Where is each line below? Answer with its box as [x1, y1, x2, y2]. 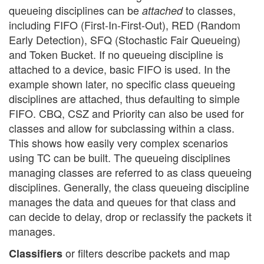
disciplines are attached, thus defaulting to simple [9, 90, 240, 106]
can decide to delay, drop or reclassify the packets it [9, 208, 252, 224]
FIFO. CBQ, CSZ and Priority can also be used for [9, 105, 244, 121]
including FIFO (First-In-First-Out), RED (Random [9, 16, 240, 32]
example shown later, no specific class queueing [9, 75, 235, 91]
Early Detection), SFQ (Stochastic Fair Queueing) [9, 31, 240, 47]
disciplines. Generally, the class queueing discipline [9, 179, 249, 194]
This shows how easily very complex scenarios [9, 134, 228, 150]
